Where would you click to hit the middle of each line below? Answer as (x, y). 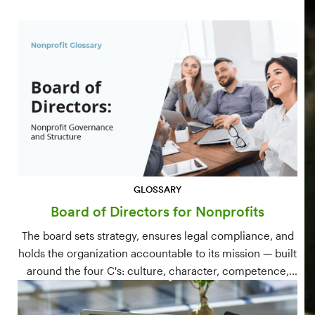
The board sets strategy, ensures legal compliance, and (157, 235)
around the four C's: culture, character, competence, (157, 270)
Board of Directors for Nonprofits (157, 211)
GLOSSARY (157, 189)
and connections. (157, 288)
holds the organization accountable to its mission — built (157, 253)
